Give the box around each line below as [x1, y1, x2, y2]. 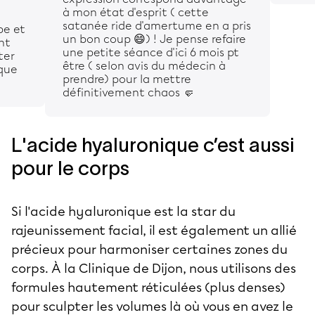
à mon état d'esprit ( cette [63, 5, 209, 19]
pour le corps [11, 156, 129, 179]
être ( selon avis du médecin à [63, 58, 226, 72]
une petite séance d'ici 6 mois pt [63, 45, 239, 59]
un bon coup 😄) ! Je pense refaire [63, 32, 246, 46]
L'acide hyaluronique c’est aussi [11, 133, 295, 156]
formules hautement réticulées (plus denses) [11, 279, 285, 295]
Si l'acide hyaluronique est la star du [11, 203, 236, 219]
